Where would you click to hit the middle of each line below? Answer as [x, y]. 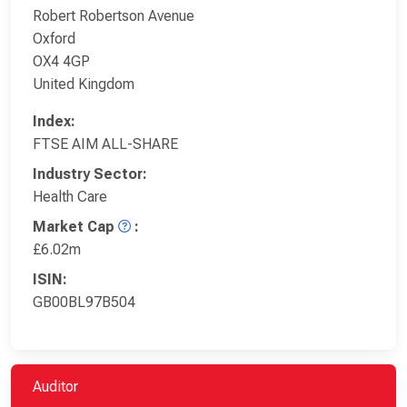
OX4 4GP [61, 61]
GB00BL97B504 [84, 302]
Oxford [54, 38]
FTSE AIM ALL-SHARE [105, 144]
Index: [54, 121]
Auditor [55, 386]
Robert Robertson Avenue [114, 15]
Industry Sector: [90, 174]
